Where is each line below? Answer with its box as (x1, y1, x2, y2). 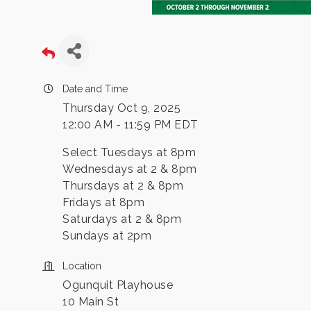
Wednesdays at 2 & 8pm (62, 162, 197, 176)
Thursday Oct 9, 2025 (62, 101, 180, 115)
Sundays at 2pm (62, 229, 151, 242)
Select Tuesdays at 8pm (62, 146, 196, 159)
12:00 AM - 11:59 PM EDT (62, 118, 199, 131)
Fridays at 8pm (62, 196, 144, 209)
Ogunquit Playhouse (62, 278, 176, 292)
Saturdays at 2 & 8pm (62, 212, 181, 226)
